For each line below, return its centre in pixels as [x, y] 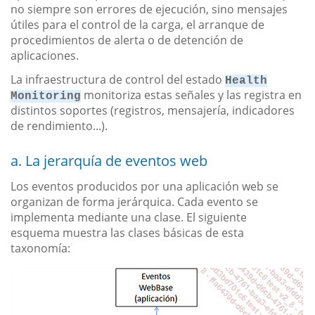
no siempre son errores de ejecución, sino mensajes [149, 9]
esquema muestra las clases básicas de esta [127, 233]
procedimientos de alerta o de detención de [127, 40]
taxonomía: [40, 249]
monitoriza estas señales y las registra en [191, 95]
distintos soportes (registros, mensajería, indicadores [153, 111]
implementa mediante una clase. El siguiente [129, 218]
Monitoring [46, 97]
